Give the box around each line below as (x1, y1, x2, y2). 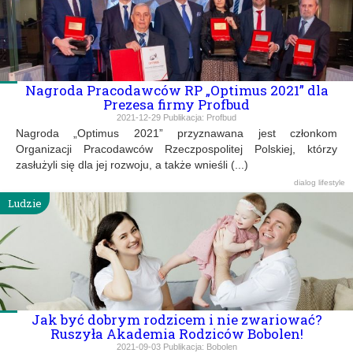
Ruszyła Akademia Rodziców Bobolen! (50, 324, 303, 343)
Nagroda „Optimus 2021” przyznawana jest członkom (16, 127, 337, 140)
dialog (294, 178, 318, 188)
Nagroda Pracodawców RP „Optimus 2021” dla (24, 81, 329, 100)
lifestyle (318, 178, 345, 188)
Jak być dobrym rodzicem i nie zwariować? (31, 310, 322, 329)
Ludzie (8, 196, 42, 211)
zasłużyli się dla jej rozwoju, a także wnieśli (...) (16, 158, 248, 172)
